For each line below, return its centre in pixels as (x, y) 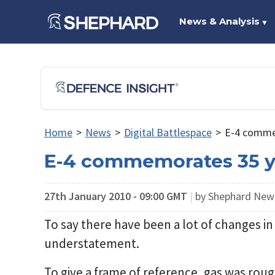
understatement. (92, 244)
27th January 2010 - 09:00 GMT (116, 196)
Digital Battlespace (168, 132)
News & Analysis (219, 21)
